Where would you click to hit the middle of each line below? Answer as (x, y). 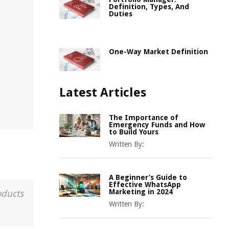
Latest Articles (103, 93)
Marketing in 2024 (141, 192)
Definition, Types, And (149, 7)
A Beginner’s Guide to (148, 177)
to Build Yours (134, 132)
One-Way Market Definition (158, 52)
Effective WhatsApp (145, 185)
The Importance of (144, 118)
